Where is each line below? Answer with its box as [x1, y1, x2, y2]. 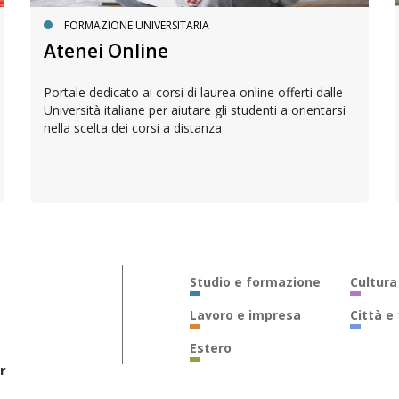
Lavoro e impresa [189, 306, 301, 324]
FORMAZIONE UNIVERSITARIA [64, 18, 209, 34]
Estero [189, 339, 232, 357]
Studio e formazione [189, 273, 321, 291]
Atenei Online [44, 38, 168, 64]
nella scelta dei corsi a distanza [44, 119, 222, 137]
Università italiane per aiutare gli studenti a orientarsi [44, 102, 346, 119]
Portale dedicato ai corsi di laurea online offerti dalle [44, 84, 343, 102]
